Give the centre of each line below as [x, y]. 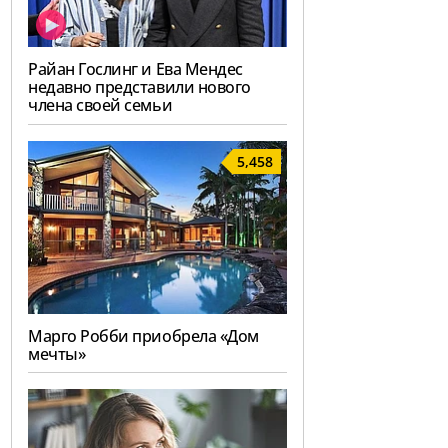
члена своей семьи [100, 104]
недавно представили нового [139, 86]
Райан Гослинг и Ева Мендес [135, 68]
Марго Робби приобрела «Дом [143, 335]
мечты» [57, 353]
